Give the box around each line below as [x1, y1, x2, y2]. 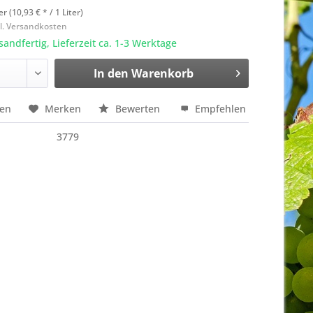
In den [93, 66, 129, 81]
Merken [45, 102, 82, 115]
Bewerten [112, 102, 163, 115]
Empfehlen [192, 102, 247, 115]
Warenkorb [131, 66, 194, 81]
